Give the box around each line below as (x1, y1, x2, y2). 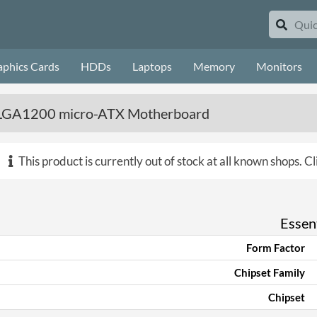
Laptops (132, 59, 172, 73)
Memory (193, 59, 235, 73)
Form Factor (246, 241, 305, 254)
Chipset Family (234, 266, 305, 279)
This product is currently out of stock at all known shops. (16, 154, 304, 168)
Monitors (256, 59, 302, 73)
